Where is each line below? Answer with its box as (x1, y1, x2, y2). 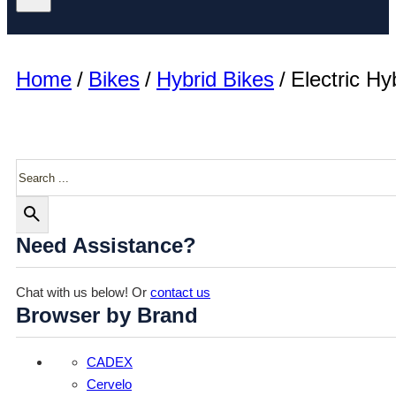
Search (15, 162, 57, 177)
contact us (150, 285, 210, 300)
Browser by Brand (16, 303, 198, 327)
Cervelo (87, 377, 132, 392)
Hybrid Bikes (156, 67, 274, 91)
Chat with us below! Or (16, 285, 150, 300)
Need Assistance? (16, 233, 196, 257)
